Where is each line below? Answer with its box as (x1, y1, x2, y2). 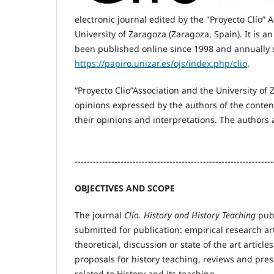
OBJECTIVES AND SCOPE (75, 182, 175, 194)
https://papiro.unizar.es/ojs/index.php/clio (75, 57, 247, 69)
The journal (75, 209, 124, 221)
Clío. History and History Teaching (124, 209, 256, 221)
